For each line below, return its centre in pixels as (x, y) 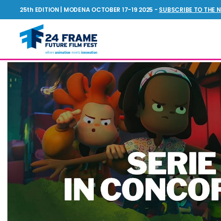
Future (34, 58)
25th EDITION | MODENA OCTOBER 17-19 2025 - (90, 9)
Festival (36, 80)
